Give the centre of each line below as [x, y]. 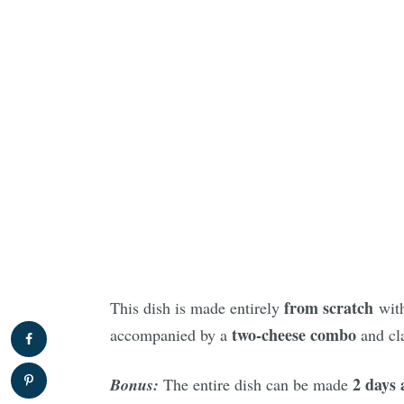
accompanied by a [171, 335]
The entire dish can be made [256, 384]
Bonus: [134, 385]
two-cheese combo [294, 335]
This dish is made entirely [195, 308]
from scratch [329, 308]
